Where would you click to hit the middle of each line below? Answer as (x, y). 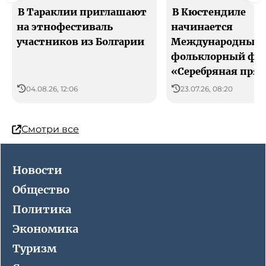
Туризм (34, 249)
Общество (41, 190)
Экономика (45, 229)
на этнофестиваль (65, 27)
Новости (37, 170)
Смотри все (50, 129)
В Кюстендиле (209, 12)
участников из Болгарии (80, 42)
